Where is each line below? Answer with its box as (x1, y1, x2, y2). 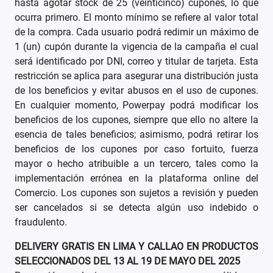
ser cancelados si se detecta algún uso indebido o (15, 202, 258, 214)
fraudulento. (15, 216, 67, 229)
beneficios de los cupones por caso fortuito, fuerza (15, 143, 258, 155)
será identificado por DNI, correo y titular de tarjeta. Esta (15, 55, 258, 68)
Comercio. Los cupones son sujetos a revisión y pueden (15, 187, 258, 199)
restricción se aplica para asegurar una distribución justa (15, 70, 258, 82)
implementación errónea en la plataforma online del (15, 172, 258, 185)
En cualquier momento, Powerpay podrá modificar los (15, 99, 258, 112)
